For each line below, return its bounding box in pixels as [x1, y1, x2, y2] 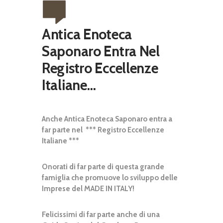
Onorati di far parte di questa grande [42, 162, 164, 172]
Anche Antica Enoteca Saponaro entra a [42, 114, 172, 124]
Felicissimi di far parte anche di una [42, 210, 160, 220]
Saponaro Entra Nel [42, 42, 160, 60]
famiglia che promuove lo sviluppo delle [42, 173, 178, 183]
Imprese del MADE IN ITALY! [42, 184, 134, 194]
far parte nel [42, 125, 84, 135]
